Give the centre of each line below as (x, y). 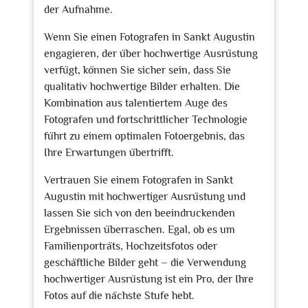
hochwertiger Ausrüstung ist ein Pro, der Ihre (149, 279)
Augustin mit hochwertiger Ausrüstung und (145, 197)
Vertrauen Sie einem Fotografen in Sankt (139, 180)
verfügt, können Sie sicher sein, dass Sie (137, 70)
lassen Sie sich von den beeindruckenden (140, 213)
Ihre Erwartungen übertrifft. (109, 153)
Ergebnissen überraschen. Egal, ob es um (140, 230)
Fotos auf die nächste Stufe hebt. (119, 296)
